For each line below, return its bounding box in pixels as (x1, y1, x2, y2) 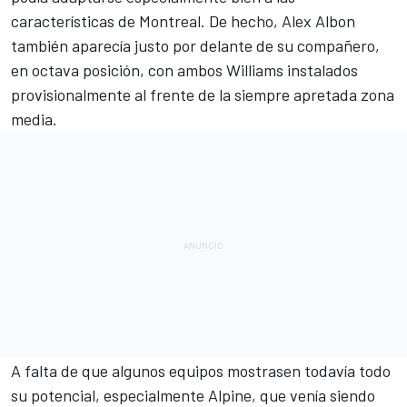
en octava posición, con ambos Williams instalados (11, 59, 358, 80)
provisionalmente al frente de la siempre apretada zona (11, 84, 394, 104)
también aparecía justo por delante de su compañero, (11, 35, 380, 55)
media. (11, 108, 57, 129)
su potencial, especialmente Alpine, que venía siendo (11, 384, 375, 405)
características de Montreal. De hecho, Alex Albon (11, 10, 355, 31)
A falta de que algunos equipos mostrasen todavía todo (11, 360, 391, 381)
